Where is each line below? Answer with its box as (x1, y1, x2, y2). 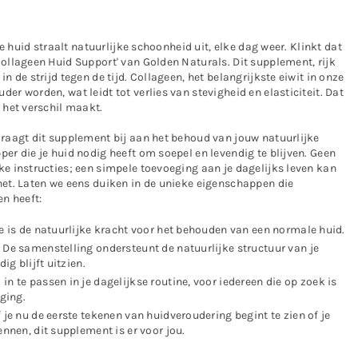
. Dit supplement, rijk (227, 54, 336, 69)
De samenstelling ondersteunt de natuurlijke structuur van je (2, 241, 320, 255)
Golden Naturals (140, 54, 228, 69)
